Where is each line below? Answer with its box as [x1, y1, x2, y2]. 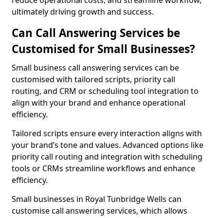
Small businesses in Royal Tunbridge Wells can [12, 194, 182, 204]
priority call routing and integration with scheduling [12, 151, 202, 162]
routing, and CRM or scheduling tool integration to [12, 86, 199, 96]
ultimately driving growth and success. [12, 6, 154, 17]
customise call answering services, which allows [12, 205, 187, 216]
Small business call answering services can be [12, 62, 179, 73]
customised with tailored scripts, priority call [12, 74, 175, 85]
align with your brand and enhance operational [12, 97, 185, 108]
